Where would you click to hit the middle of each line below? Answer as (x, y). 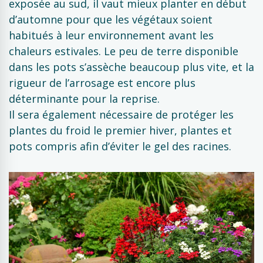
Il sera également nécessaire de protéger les (121, 114)
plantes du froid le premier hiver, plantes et (120, 130)
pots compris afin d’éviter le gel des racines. (120, 146)
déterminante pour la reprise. (84, 99)
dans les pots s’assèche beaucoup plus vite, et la (131, 67)
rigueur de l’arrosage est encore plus (102, 83)
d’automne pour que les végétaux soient (111, 19)
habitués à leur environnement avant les (111, 35)
